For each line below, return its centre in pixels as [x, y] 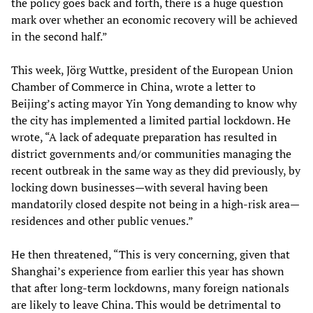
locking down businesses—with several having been [140, 187]
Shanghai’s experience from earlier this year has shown [148, 271]
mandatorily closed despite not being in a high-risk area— [155, 204]
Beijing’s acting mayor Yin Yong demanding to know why [154, 103]
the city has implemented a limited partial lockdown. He [151, 120]
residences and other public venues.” [102, 220]
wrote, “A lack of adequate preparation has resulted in [144, 137]
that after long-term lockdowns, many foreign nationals [150, 287]
